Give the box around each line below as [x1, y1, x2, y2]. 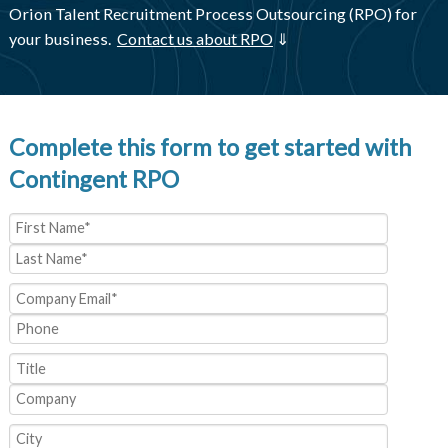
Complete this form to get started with [8, 133, 411, 162]
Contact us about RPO [116, 28, 273, 48]
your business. [8, 28, 114, 48]
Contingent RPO [8, 165, 179, 194]
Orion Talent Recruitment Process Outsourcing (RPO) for [8, 3, 417, 23]
